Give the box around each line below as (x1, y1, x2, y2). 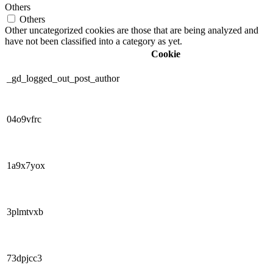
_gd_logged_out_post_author (7, 73, 119, 84)
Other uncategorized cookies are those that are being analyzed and (5, 25, 258, 36)
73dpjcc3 (7, 253, 42, 264)
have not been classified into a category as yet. (5, 36, 182, 47)
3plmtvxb (7, 207, 43, 218)
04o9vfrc (7, 114, 41, 125)
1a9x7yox (7, 160, 45, 171)
